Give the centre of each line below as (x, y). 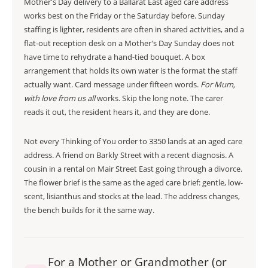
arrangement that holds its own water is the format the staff (131, 71)
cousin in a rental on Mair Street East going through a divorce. (133, 169)
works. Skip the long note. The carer (159, 98)
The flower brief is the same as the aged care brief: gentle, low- (133, 182)
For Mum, (218, 84)
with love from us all (60, 98)
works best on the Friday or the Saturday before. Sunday (124, 16)
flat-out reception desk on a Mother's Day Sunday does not (129, 43)
